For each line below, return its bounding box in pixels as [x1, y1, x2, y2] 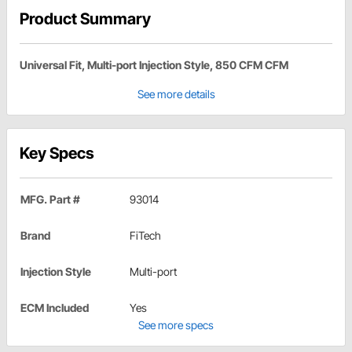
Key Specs [20, 143, 94, 163]
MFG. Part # [20, 192, 80, 206]
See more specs [138, 317, 214, 332]
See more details [137, 86, 215, 101]
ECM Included [20, 300, 89, 314]
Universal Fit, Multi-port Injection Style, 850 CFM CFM [20, 57, 288, 71]
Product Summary [20, 9, 151, 28]
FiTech [130, 228, 161, 242]
